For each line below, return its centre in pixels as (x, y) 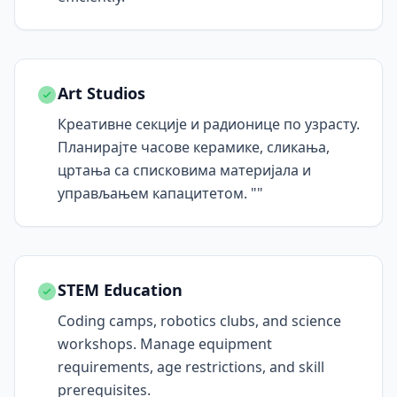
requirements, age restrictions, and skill (191, 367)
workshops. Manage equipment (165, 344)
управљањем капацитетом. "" (160, 193)
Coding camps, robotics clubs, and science (199, 321)
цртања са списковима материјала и (184, 170)
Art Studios (101, 93)
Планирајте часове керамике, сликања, (194, 147)
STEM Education (120, 290)
